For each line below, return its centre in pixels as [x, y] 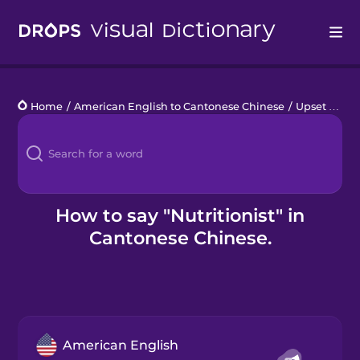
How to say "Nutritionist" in [180, 215]
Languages [50, 118]
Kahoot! [40, 198]
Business [45, 238]
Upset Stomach [313, 106]
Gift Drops [47, 278]
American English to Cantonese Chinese [180, 106]
